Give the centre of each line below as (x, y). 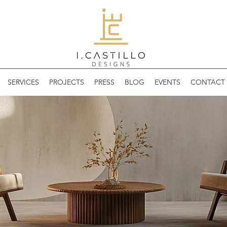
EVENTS (167, 82)
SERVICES (23, 82)
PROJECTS (67, 82)
